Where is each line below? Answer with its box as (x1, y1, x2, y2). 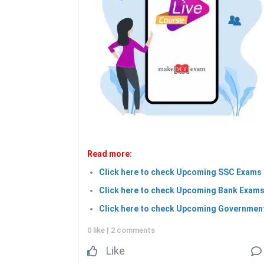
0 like (87, 226, 107, 235)
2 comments (111, 226, 155, 235)
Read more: (87, 149, 132, 159)
